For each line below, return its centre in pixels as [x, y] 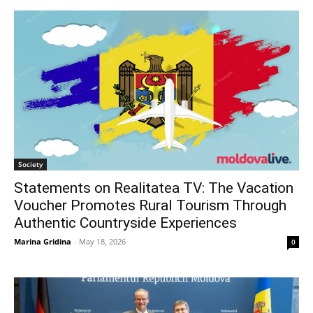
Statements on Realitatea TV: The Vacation [154, 188]
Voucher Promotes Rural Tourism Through [150, 205]
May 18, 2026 [102, 241]
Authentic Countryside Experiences [125, 223]
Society [30, 164]
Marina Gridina [43, 241]
